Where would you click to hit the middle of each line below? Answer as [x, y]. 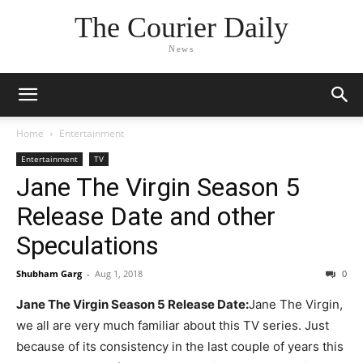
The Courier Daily [181, 28]
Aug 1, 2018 [119, 273]
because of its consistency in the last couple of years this [180, 346]
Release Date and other [146, 216]
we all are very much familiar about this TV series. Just [173, 325]
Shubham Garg [49, 273]
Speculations [88, 246]
